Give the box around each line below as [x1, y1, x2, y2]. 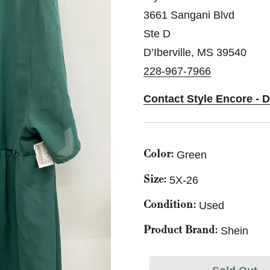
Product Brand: [143, 225, 218, 236]
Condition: [143, 200, 196, 211]
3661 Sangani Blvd [143, 9, 234, 21]
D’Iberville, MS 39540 [143, 46, 246, 58]
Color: [143, 149, 174, 160]
